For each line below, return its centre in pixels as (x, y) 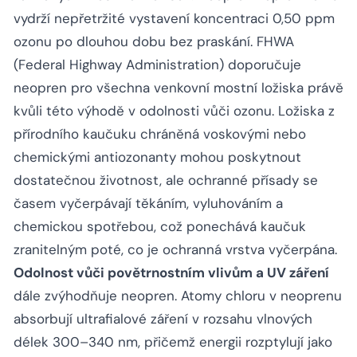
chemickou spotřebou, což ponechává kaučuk (160, 227)
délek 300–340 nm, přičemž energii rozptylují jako (173, 342)
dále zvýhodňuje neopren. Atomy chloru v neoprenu (178, 296)
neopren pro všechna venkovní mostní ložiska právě (178, 88)
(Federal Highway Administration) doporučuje (157, 65)
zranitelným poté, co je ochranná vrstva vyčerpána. (175, 250)
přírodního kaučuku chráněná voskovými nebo (160, 134)
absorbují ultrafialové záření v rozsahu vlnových (163, 319)
